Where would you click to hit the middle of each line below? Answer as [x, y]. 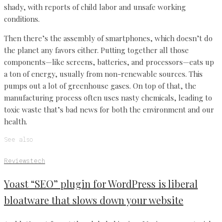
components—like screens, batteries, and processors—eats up [109, 62]
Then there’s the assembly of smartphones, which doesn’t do [108, 38]
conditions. [22, 19]
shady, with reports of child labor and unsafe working [95, 7]
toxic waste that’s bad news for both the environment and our [109, 109]
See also [18, 139]
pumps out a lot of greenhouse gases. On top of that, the [100, 85]
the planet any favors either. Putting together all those [96, 50]
